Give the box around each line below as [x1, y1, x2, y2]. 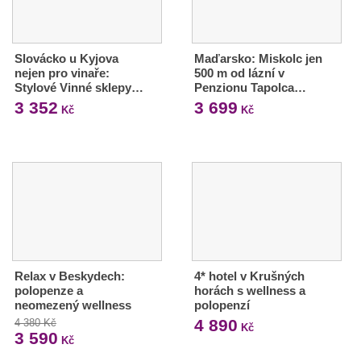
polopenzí [193, 297, 250, 312]
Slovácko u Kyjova [15, 51, 118, 65]
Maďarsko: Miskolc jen [193, 51, 322, 65]
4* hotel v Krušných [193, 268, 305, 283]
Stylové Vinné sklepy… [15, 80, 143, 94]
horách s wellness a [193, 283, 305, 297]
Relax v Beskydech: [15, 268, 125, 283]
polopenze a [15, 283, 83, 297]
